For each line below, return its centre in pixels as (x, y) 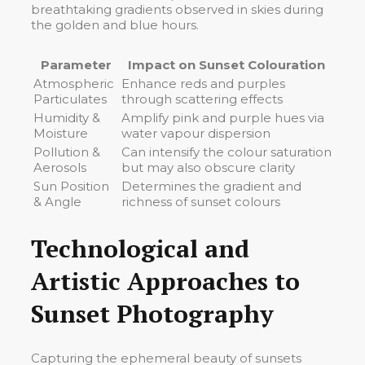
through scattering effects (202, 99)
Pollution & (67, 152)
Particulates (70, 99)
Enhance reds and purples (203, 83)
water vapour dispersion (196, 133)
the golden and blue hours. (115, 24)
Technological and (140, 248)
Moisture (61, 133)
